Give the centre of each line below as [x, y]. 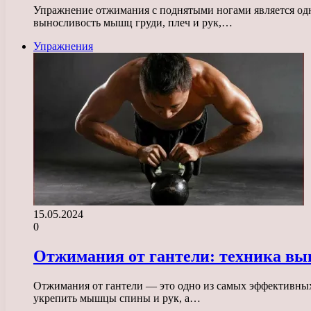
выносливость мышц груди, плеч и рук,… [133, 23]
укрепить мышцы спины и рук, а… [117, 299]
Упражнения [63, 47]
